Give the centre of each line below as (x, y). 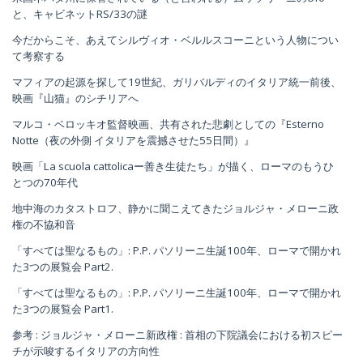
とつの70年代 (45, 182)
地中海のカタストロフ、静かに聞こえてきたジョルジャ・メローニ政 (175, 208)
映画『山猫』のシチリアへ (75, 98)
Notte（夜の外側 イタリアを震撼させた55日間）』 (133, 140)
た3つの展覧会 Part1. (63, 308)
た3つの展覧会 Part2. (63, 266)
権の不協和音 (44, 224)
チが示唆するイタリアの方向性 (86, 350)
